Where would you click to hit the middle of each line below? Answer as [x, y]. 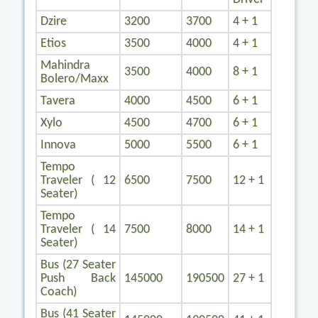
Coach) [59, 292]
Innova [58, 145]
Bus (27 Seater [78, 265]
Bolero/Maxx [75, 79]
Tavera [58, 101]
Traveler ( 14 [78, 230]
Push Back [78, 279]
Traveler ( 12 [78, 181]
